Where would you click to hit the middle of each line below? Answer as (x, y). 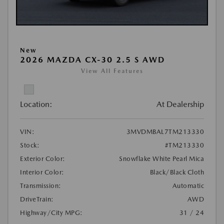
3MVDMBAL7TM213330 (165, 132)
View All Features (112, 71)
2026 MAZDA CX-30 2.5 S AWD (92, 60)
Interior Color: (42, 172)
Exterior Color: (43, 159)
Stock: (30, 145)
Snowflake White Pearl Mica (161, 159)
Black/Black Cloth (177, 172)
